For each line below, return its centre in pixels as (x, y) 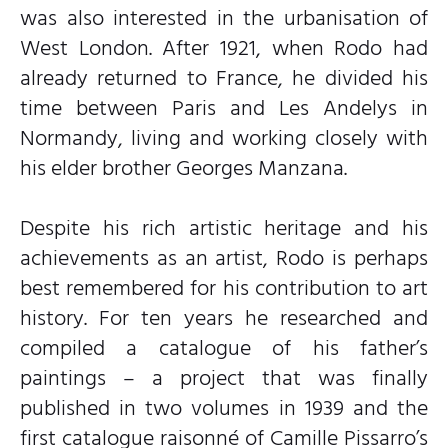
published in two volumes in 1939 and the (224, 407)
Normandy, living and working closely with (224, 137)
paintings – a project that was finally (224, 377)
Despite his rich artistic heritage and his (224, 227)
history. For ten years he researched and (224, 317)
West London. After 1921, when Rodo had (224, 47)
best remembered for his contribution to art (224, 287)
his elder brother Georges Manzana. (183, 167)
